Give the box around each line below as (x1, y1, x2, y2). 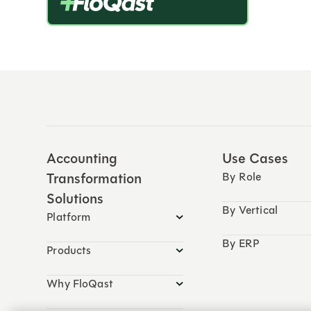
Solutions (47, 188, 104, 210)
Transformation (47, 168, 142, 190)
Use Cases (222, 148, 289, 169)
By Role (222, 169, 262, 185)
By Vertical (222, 202, 278, 219)
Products (47, 242, 92, 259)
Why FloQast (47, 276, 113, 292)
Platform (47, 209, 91, 226)
